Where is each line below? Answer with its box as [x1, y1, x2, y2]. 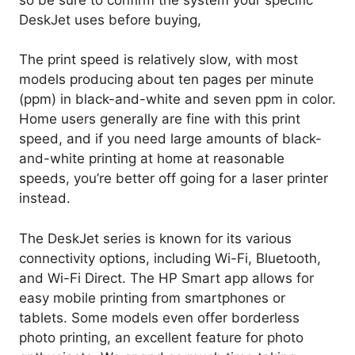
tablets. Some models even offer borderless [19, 309, 300, 326]
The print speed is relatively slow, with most [19, 52, 298, 68]
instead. [19, 190, 71, 207]
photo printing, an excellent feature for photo [19, 329, 303, 345]
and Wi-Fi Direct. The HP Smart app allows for [19, 269, 314, 286]
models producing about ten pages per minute [19, 71, 314, 88]
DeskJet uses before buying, [19, 11, 201, 28]
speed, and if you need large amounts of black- [19, 131, 322, 147]
